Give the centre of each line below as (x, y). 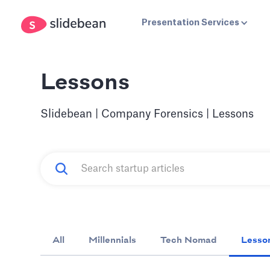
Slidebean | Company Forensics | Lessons (147, 114)
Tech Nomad (189, 240)
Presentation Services (191, 23)
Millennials (113, 240)
